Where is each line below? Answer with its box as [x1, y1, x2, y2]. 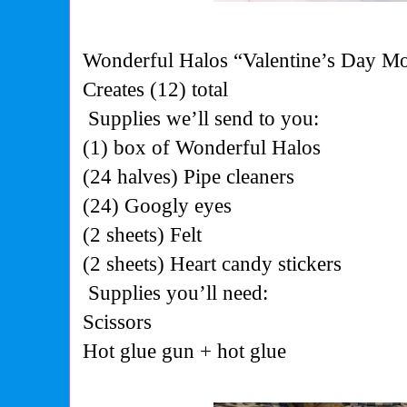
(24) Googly [83, 194, 190, 218]
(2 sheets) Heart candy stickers [83, 252, 342, 276]
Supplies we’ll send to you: [88, 106, 320, 131]
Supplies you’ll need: [88, 281, 269, 305]
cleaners [226, 164, 295, 189]
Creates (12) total [83, 77, 229, 102]
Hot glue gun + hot [83, 339, 245, 363]
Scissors [83, 310, 153, 334]
